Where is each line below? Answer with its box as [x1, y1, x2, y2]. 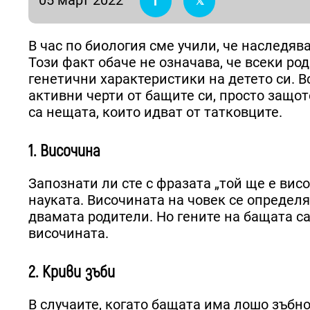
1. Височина [28, 140, 100, 161]
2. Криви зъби [28, 262, 115, 282]
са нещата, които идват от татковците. [28, 103, 282, 120]
